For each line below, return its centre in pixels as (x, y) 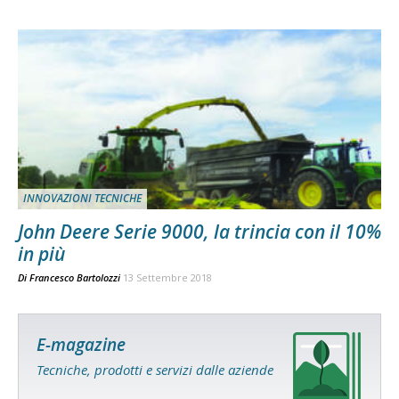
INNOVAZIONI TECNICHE (82, 198)
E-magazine (81, 344)
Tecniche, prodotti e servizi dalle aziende (155, 369)
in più (41, 253)
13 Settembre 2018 (167, 277)
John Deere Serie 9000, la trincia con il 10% (199, 231)
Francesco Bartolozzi (75, 277)
